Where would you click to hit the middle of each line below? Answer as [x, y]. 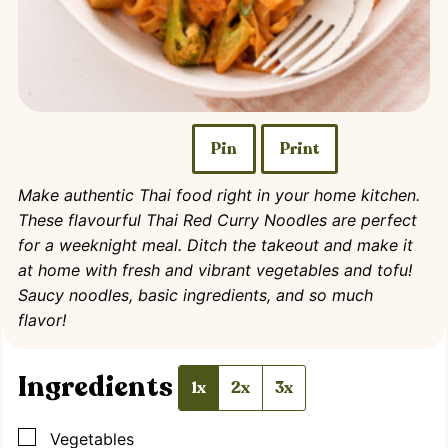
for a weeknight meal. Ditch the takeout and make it [215, 244]
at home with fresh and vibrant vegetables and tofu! [215, 269]
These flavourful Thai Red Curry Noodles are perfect [217, 219]
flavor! [44, 319]
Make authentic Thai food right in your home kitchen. [219, 194]
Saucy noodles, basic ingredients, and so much [195, 294]
